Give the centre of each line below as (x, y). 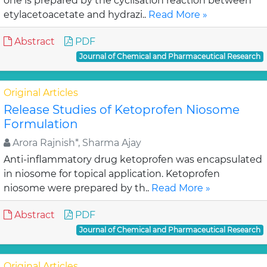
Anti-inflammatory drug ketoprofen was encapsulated (133, 159)
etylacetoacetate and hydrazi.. (76, 15)
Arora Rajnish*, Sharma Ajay (76, 143)
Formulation (41, 124)
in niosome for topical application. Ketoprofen (112, 174)
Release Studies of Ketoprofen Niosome (122, 110)
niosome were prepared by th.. (77, 188)
